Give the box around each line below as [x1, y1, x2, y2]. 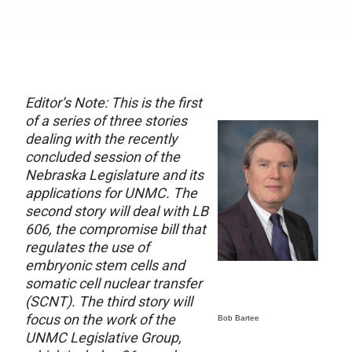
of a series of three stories [25, 112, 187, 129]
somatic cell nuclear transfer [25, 275, 202, 291]
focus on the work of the [25, 311, 175, 328]
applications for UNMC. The [25, 185, 197, 201]
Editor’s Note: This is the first [25, 94, 202, 111]
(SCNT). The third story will [25, 293, 192, 310]
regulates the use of [25, 239, 149, 255]
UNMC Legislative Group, [25, 329, 181, 346]
